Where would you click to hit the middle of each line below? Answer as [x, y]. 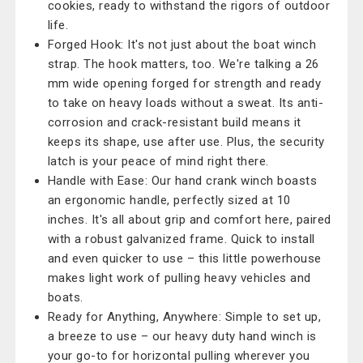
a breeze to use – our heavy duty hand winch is [182, 336]
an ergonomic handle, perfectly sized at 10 [169, 200]
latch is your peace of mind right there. [158, 161]
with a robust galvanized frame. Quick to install [181, 239]
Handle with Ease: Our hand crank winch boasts [182, 181]
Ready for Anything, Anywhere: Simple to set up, [184, 317]
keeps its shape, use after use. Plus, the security [186, 142]
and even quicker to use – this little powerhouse [184, 258]
